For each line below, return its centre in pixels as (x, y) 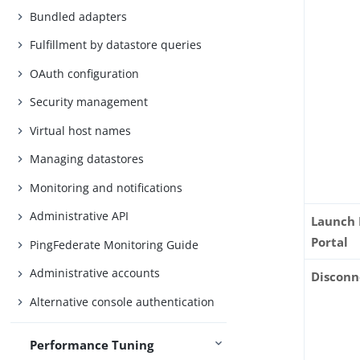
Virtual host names (81, 130)
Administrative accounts (95, 273)
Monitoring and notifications (106, 187)
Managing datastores (87, 159)
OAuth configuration (85, 73)
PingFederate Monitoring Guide (115, 244)
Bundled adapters (79, 16)
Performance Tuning (92, 345)
